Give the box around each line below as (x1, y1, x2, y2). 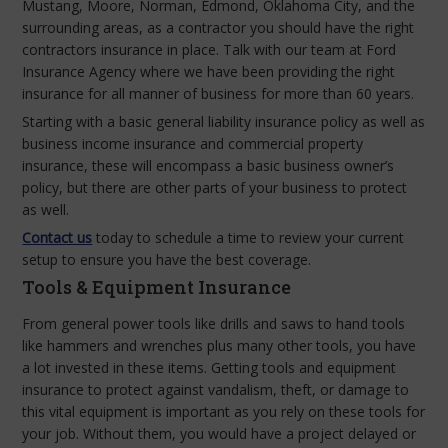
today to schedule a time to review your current (92, 227, 405, 247)
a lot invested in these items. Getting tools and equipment (22, 357, 397, 377)
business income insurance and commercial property (22, 133, 364, 153)
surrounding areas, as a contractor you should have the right (22, 17, 415, 37)
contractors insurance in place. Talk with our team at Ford (22, 39, 397, 59)
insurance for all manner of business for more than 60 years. (22, 83, 415, 103)
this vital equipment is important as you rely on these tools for (22, 401, 426, 421)
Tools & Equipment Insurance (22, 274, 292, 299)
